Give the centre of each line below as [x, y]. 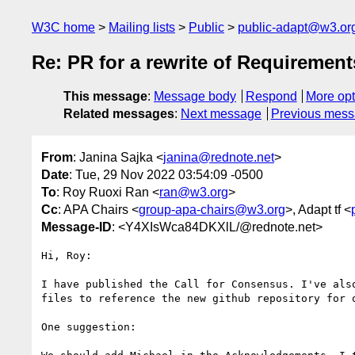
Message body [195, 97]
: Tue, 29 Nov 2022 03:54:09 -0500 [166, 174]
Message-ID [76, 227]
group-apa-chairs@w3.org [212, 209]
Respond [271, 97]
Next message [221, 114]
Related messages [119, 114]
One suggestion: [89, 326]
